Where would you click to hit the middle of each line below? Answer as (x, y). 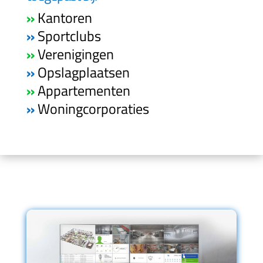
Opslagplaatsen (82, 73)
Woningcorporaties (92, 109)
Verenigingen (74, 54)
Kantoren (65, 18)
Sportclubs (68, 36)
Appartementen (82, 91)
